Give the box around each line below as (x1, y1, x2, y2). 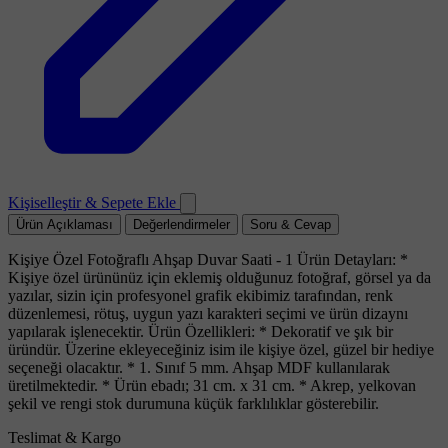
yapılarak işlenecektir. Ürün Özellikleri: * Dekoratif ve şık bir (8, 322, 393, 340)
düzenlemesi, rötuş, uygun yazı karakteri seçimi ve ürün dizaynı (8, 304, 408, 322)
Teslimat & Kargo (8, 428, 121, 446)
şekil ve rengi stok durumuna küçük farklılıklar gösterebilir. (8, 394, 379, 412)
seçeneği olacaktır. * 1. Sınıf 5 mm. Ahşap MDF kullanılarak (8, 358, 390, 376)
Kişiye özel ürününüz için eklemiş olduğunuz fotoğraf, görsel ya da (8, 268, 431, 286)
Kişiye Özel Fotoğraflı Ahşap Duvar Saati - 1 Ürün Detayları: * (8, 250, 408, 268)
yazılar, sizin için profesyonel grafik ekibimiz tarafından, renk (8, 286, 393, 304)
